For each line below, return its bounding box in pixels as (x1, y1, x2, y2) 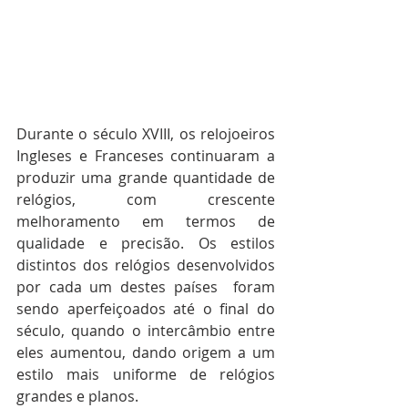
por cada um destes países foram (16, 277, 275, 298)
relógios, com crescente (16, 189, 275, 210)
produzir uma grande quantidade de (16, 168, 275, 189)
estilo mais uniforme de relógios (16, 364, 275, 385)
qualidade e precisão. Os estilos (16, 233, 275, 254)
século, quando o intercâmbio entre (16, 321, 275, 342)
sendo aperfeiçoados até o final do (16, 299, 275, 320)
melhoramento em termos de (16, 211, 275, 232)
